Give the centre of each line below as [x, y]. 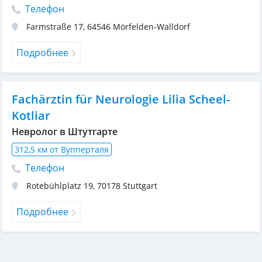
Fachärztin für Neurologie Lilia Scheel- [121, 99]
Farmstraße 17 [55, 27]
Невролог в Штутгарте [65, 132]
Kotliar [31, 116]
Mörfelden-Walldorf [151, 27]
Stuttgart [140, 186]
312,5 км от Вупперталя [62, 149]
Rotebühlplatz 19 [60, 186]
